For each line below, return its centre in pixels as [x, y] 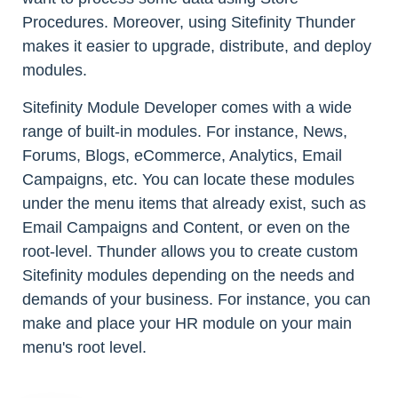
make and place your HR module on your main [187, 323]
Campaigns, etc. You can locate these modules [188, 179]
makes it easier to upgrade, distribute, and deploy [197, 46]
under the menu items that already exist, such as [194, 203]
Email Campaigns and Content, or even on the [186, 227]
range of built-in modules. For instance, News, [185, 131]
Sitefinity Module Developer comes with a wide [187, 107]
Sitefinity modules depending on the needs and [188, 275]
